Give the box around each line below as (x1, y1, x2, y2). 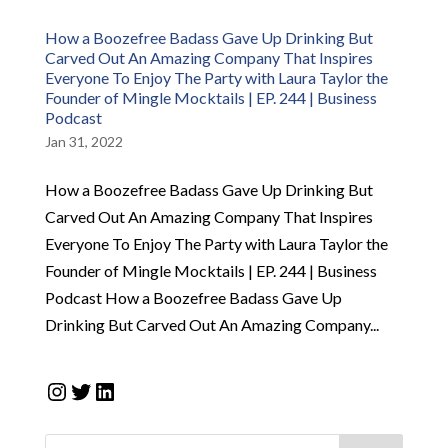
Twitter (67, 375, 149, 405)
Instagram (43, 375, 153, 405)
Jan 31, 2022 (44, 133, 123, 150)
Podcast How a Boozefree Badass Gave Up (44, 288, 342, 307)
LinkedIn (91, 375, 187, 405)
